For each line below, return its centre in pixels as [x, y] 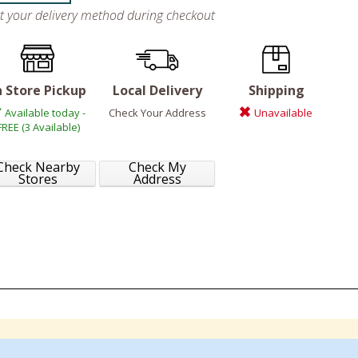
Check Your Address [157, 113]
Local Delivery [157, 91]
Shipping [276, 91]
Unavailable [283, 113]
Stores [38, 179]
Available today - [45, 113]
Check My [157, 167]
